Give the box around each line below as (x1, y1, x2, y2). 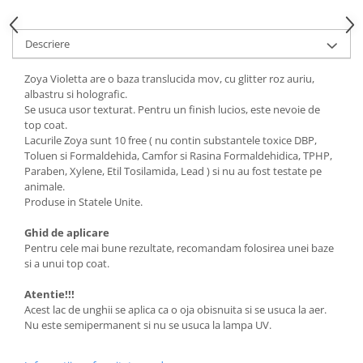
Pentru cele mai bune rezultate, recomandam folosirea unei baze (24, 240, 334, 255)
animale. (24, 178, 67, 194)
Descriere (25, 36, 70, 51)
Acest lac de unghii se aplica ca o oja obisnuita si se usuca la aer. (24, 301, 329, 317)
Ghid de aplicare (24, 224, 109, 240)
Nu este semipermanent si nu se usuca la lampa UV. (24, 317, 274, 332)
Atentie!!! (24, 286, 75, 301)
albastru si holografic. (24, 86, 130, 101)
